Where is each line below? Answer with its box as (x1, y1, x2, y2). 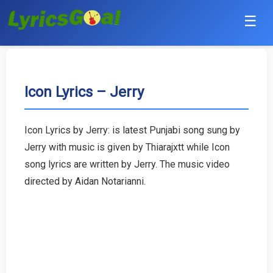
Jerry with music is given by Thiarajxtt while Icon (24, 141, 230, 153)
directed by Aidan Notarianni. (24, 175, 146, 187)
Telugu (6, 227, 34, 238)
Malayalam (6, 256, 52, 268)
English (6, 168, 37, 180)
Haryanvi (6, 139, 43, 151)
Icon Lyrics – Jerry (24, 83, 144, 101)
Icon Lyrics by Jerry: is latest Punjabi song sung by (24, 124, 240, 136)
